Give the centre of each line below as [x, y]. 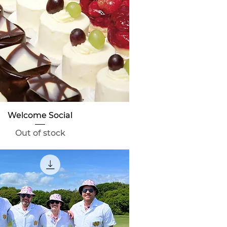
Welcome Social [40, 116]
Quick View [40, 115]
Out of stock [40, 133]
